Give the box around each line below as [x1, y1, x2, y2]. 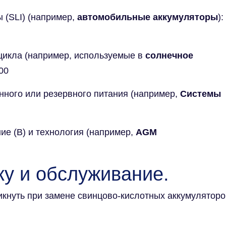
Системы [178, 88, 221, 99]
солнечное [145, 50, 193, 61]
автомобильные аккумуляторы [77, 12, 218, 22]
